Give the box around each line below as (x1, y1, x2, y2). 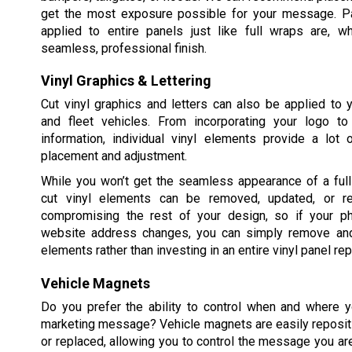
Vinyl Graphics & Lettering (41, 72, 211, 89)
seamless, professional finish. (41, 41, 207, 56)
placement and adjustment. (41, 148, 187, 163)
